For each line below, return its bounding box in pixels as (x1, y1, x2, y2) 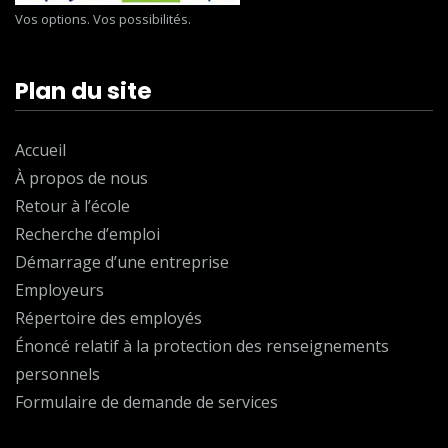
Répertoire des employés (15, 307, 202, 330)
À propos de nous (15, 167, 148, 190)
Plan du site (15, 75, 152, 108)
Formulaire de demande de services (15, 391, 278, 414)
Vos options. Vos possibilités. (15, 10, 191, 29)
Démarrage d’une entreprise (15, 251, 229, 274)
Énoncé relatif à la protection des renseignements (15, 335, 389, 358)
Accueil (15, 139, 66, 162)
